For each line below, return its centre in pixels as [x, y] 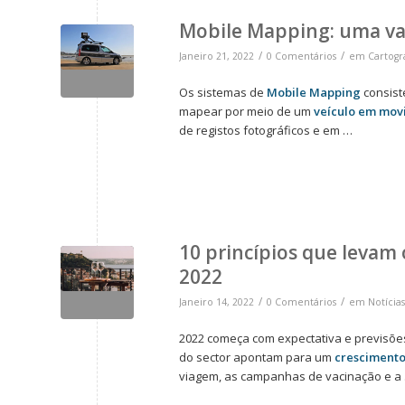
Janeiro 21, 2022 [217, 57]
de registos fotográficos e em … [266, 131]
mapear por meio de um [246, 112]
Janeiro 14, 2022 [217, 302]
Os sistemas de [223, 93]
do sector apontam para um [257, 358]
